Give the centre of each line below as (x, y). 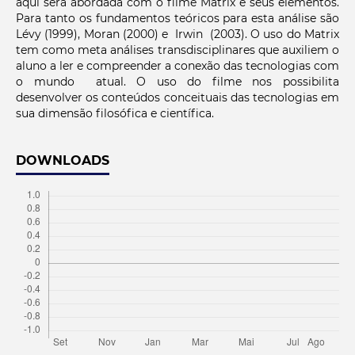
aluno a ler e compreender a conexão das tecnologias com (177, 66)
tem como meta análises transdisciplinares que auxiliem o (177, 50)
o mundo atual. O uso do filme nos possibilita (177, 82)
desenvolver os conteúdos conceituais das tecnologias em (177, 98)
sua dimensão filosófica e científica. (115, 114)
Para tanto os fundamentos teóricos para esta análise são (177, 19)
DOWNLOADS (62, 161)
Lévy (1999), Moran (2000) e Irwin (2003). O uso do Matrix (177, 34)
